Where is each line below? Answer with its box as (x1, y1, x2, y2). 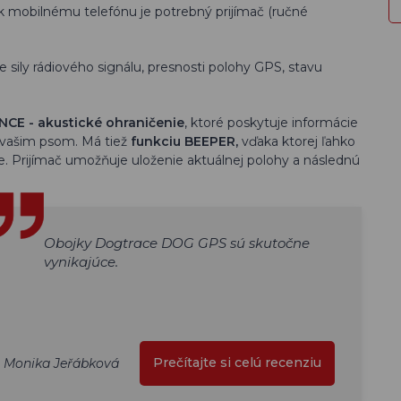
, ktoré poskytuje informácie (184, 115, 358, 131)
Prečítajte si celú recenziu (153, 354, 321, 371)
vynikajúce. (44, 253, 118, 270)
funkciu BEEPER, (131, 133, 238, 149)
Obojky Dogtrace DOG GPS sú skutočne (44, 235, 310, 252)
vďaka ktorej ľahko (238, 133, 355, 149)
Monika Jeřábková (4, 354, 119, 371)
